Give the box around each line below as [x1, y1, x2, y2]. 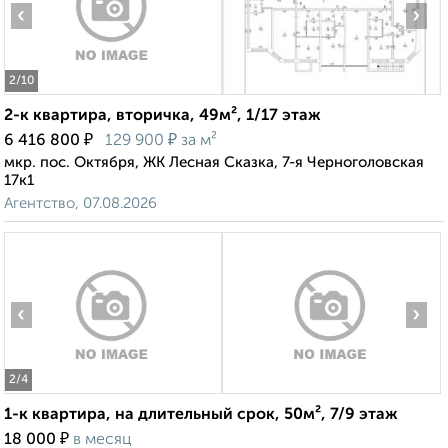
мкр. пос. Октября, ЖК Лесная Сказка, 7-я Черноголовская [4, 155, 424, 171]
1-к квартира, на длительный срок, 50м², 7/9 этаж [4, 407, 398, 424]
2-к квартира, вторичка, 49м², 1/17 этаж [4, 108, 321, 125]
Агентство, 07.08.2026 [4, 196, 157, 212]
